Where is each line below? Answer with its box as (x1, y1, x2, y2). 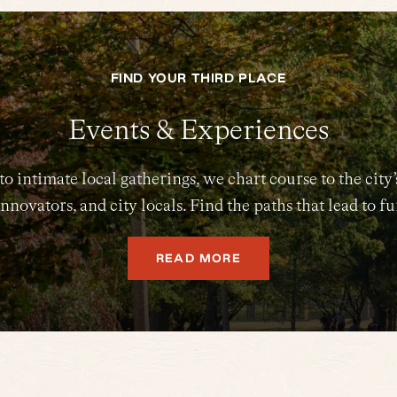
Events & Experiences (68, 113, 329, 146)
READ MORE (156, 252, 241, 264)
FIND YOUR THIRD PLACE (110, 71, 287, 85)
